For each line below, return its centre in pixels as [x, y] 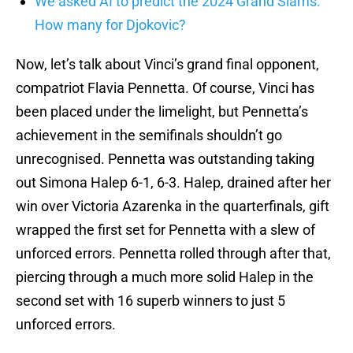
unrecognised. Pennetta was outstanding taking [165, 159]
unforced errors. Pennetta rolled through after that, [173, 254]
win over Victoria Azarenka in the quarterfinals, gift [173, 206]
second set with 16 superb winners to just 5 [150, 301]
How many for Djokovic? [110, 25]
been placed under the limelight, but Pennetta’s [162, 112]
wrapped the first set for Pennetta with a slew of [165, 230]
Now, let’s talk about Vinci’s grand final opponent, [167, 65]
